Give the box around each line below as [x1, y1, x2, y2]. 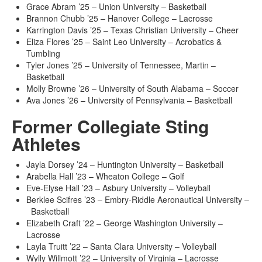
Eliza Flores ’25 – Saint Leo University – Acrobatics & [26, 36, 222, 48]
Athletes [12, 131, 81, 157]
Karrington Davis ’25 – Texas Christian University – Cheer [26, 24, 239, 36]
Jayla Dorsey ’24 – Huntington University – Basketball [26, 158, 223, 171]
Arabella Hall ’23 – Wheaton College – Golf [26, 170, 184, 182]
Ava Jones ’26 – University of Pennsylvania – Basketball [26, 94, 232, 106]
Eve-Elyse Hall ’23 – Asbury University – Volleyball [26, 182, 211, 194]
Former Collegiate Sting [12, 113, 209, 139]
